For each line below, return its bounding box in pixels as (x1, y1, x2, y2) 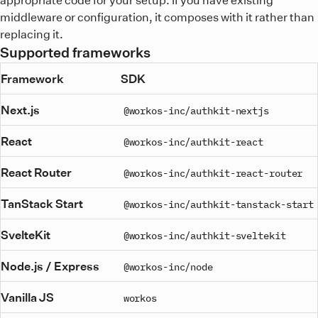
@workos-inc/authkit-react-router (123, 165, 303, 180)
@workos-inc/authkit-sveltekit (123, 228, 286, 242)
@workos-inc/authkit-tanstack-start (123, 197, 314, 211)
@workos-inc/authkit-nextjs (123, 103, 269, 117)
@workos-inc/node (123, 259, 213, 273)
